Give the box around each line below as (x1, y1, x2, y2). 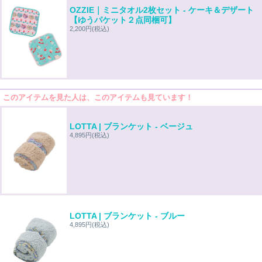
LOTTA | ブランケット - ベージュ (69, 121, 193, 131)
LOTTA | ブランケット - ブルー (69, 211, 185, 221)
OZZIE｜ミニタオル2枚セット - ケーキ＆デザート (69, 5, 254, 15)
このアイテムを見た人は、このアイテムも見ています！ (3, 93, 193, 102)
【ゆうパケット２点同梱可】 (69, 15, 176, 25)
